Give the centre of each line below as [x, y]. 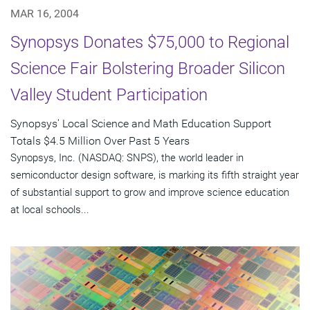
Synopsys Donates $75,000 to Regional [150, 42]
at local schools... [50, 209]
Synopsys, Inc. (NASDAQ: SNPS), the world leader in [127, 157]
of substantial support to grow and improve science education [150, 192]
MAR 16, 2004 [45, 13]
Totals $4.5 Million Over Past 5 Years [100, 140]
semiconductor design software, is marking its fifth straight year [155, 175]
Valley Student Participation [109, 94]
